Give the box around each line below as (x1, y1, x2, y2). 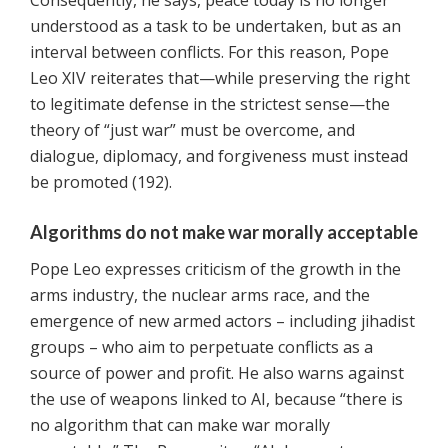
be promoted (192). (30, 171, 172, 194)
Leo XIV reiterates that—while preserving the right (30, 67, 410, 90)
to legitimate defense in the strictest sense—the (30, 93, 390, 116)
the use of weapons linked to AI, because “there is (30, 388, 403, 411)
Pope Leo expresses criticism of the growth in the (30, 258, 401, 281)
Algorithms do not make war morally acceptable (30, 221, 418, 244)
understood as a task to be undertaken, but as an (30, 15, 401, 38)
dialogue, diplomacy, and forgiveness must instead (30, 145, 408, 168)
